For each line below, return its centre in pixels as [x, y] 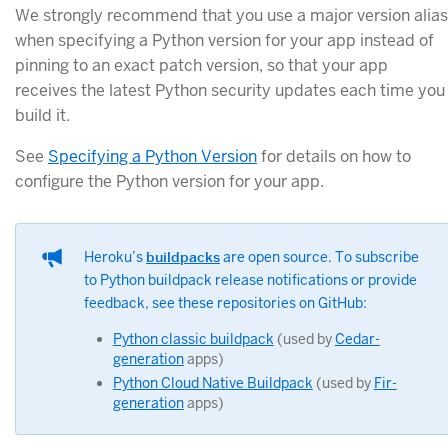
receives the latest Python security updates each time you [230, 90]
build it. [42, 115]
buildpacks [183, 256]
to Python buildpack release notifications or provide [250, 279]
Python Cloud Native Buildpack [212, 382]
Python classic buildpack [193, 339]
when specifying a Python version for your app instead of [224, 40]
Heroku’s [115, 256]
